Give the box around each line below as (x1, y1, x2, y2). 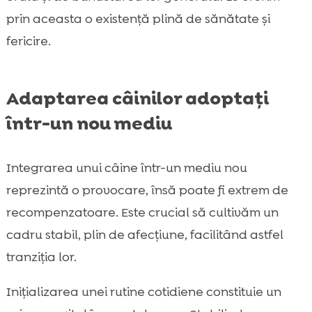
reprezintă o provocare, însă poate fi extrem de (6, 182, 288, 199)
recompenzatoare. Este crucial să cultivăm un (6, 204, 279, 221)
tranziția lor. (6, 249, 77, 266)
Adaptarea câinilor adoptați (6, 86, 269, 111)
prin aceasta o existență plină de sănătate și (6, 10, 270, 28)
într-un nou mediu (6, 111, 172, 136)
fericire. (6, 33, 51, 50)
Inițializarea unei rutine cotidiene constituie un (6, 283, 281, 301)
